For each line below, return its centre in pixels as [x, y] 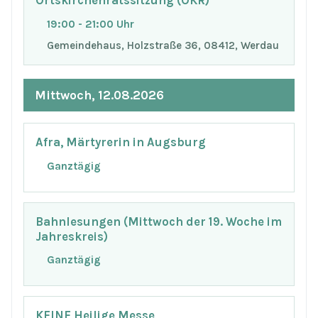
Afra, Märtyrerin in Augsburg [121, 143]
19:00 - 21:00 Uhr [91, 24]
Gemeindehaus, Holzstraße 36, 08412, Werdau [163, 45]
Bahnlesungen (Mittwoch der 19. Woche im [159, 221]
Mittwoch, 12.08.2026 [99, 95]
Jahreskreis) [72, 236]
